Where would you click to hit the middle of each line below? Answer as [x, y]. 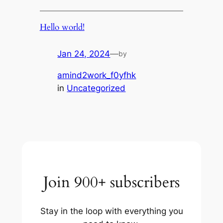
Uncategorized [96, 88]
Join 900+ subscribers [111, 182]
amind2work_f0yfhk [97, 75]
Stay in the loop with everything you [111, 211]
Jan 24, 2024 [84, 54]
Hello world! [62, 27]
